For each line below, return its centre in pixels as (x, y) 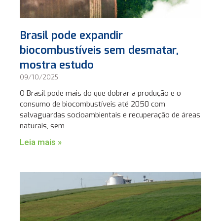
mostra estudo (57, 65)
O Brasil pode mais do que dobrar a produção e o (101, 93)
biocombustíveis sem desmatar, (99, 50)
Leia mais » (41, 142)
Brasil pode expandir (72, 36)
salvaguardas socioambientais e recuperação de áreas (110, 115)
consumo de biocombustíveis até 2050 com (93, 104)
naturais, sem (42, 126)
